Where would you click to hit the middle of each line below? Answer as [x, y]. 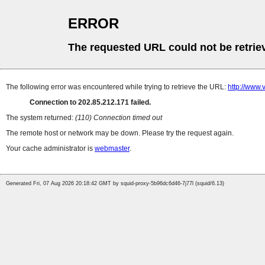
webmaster [112, 149]
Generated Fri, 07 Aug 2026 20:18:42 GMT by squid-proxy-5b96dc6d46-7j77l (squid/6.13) [115, 184]
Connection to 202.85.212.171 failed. [90, 103]
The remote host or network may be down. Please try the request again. [120, 133]
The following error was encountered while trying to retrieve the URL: [117, 87]
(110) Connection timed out [119, 118]
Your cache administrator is [50, 149]
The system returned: [41, 118]
